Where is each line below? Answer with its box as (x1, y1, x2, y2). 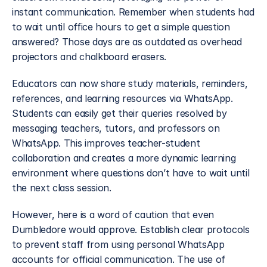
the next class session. (12, 182, 111, 194)
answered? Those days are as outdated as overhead (12, 36, 242, 48)
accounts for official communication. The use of (12, 253, 225, 265)
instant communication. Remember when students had (12, 6, 254, 18)
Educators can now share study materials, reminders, (12, 77, 248, 89)
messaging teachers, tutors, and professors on (12, 122, 220, 134)
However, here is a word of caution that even (12, 209, 214, 221)
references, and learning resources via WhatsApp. (12, 92, 233, 104)
